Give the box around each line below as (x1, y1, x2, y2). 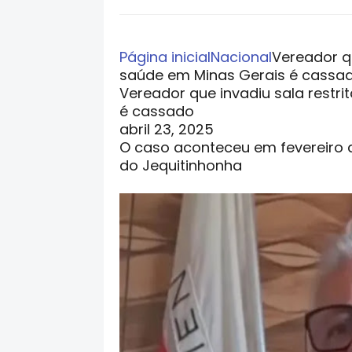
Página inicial (119, 47, 211, 67)
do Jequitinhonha (119, 156, 242, 175)
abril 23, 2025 (119, 119, 214, 139)
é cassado (119, 101, 194, 121)
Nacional (211, 47, 272, 67)
